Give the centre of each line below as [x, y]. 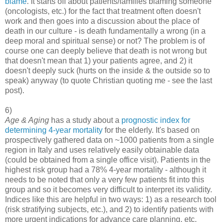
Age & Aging [27, 120]
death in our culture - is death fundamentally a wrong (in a [105, 31]
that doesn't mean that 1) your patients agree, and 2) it [99, 60]
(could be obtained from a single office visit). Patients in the [108, 160]
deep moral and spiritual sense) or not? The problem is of [105, 41]
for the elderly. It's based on [151, 130]
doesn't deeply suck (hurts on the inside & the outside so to [108, 70]
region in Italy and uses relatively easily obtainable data [102, 150]
